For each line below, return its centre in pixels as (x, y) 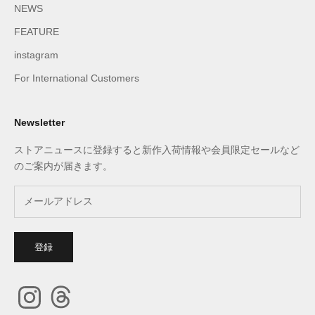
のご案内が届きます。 (63, 166)
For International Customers (77, 78)
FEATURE (37, 31)
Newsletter (39, 122)
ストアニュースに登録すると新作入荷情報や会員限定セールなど (157, 149)
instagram (36, 54)
